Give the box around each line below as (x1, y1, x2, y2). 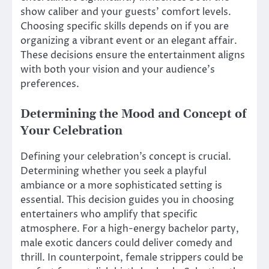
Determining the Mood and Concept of (20, 107, 246, 121)
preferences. (20, 77, 79, 91)
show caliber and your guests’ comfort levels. (20, 5, 231, 19)
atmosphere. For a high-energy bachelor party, (20, 222, 239, 235)
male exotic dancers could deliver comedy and (20, 236, 232, 250)
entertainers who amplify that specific (20, 207, 198, 221)
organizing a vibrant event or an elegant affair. (20, 34, 237, 48)
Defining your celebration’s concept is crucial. (20, 150, 231, 163)
